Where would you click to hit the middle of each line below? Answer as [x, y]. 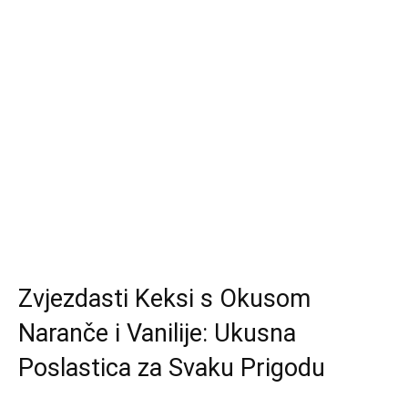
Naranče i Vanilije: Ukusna [157, 333]
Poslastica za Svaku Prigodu [172, 367]
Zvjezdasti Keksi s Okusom [164, 298]
